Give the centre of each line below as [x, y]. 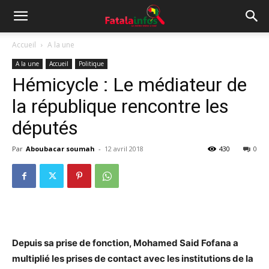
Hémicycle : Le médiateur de [129, 85]
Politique [91, 64]
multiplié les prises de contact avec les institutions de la [133, 258]
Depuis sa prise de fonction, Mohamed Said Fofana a [125, 243]
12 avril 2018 [124, 149]
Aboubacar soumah [60, 149]
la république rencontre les [120, 106]
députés [45, 128]
